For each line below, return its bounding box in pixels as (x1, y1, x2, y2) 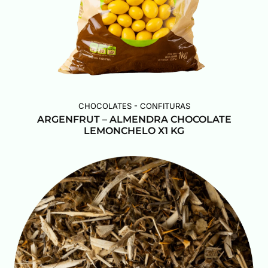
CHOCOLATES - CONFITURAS (78, 100, 190, 111)
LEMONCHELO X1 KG (84, 124, 184, 136)
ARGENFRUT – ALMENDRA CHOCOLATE (36, 113, 232, 125)
